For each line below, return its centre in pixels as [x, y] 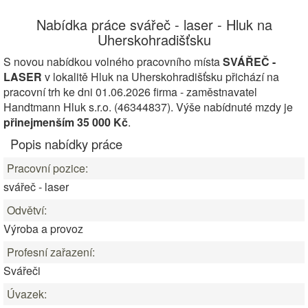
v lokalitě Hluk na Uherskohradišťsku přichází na [162, 77]
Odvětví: [27, 210]
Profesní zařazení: [51, 252]
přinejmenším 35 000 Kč [66, 122]
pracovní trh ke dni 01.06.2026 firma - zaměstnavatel [130, 92]
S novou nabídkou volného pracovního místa [113, 62]
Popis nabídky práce [66, 144]
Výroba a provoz [43, 229]
